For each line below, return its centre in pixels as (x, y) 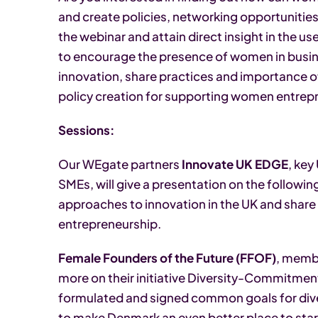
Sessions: (86, 130)
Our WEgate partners (120, 164)
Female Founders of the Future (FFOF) (167, 257)
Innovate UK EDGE (235, 164)
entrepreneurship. (110, 223)
